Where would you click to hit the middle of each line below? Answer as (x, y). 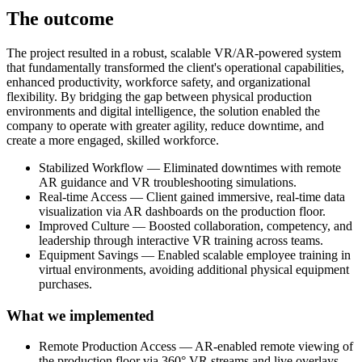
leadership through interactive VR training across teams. (181, 241)
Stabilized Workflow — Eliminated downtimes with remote (190, 168)
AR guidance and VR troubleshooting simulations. (168, 183)
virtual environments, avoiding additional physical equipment (194, 270)
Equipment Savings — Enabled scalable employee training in (195, 255)
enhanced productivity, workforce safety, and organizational (158, 82)
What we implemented (80, 315)
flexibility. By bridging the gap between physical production (159, 97)
